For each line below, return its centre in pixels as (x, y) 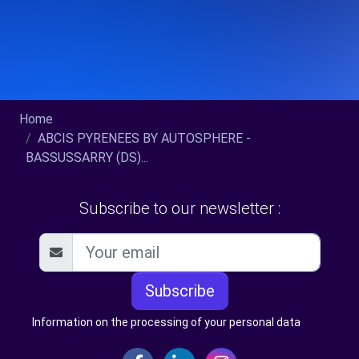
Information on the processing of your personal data (166, 322)
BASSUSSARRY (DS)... (87, 157)
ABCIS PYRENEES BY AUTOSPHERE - (144, 138)
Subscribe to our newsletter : (179, 208)
